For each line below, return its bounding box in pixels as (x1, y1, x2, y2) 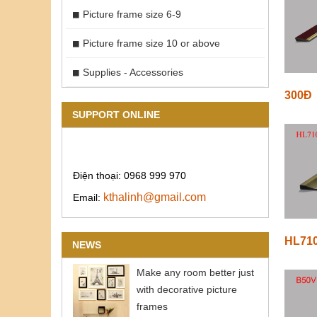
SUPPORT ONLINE (72, 108, 160, 120)
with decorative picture (137, 283, 237, 295)
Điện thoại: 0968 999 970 (73, 169, 186, 181)
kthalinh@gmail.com (103, 190, 206, 203)
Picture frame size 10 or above (83, 37, 220, 49)
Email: (73, 191, 103, 203)
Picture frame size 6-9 (83, 8, 181, 20)
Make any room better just (137, 266, 254, 278)
